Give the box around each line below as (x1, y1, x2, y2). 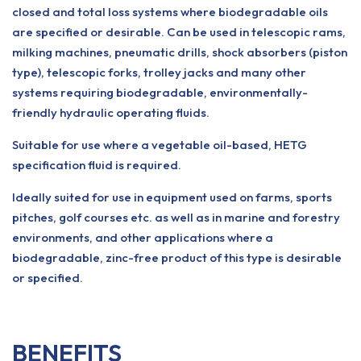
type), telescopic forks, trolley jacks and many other (12, 64, 306, 80)
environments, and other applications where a (12, 230, 273, 245)
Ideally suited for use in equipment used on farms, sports (12, 189, 332, 205)
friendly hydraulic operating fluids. (12, 105, 210, 120)
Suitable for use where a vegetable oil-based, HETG (12, 137, 307, 152)
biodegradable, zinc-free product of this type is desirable (12, 250, 342, 265)
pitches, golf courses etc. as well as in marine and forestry (12, 210, 340, 225)
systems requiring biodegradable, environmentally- (12, 85, 308, 100)
